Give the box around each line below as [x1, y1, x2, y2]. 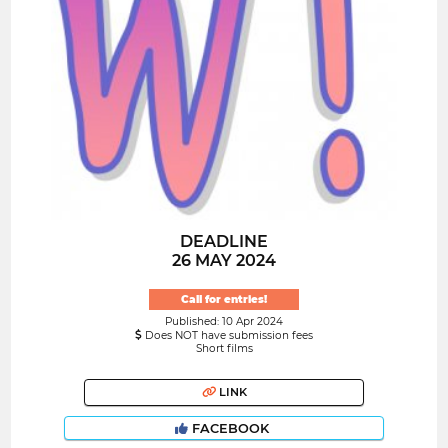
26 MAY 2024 [172, 251, 276, 271]
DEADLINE [180, 232, 268, 252]
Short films [195, 341, 253, 355]
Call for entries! [181, 292, 267, 306]
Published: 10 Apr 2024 [165, 314, 283, 328]
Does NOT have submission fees [142, 328, 313, 342]
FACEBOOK [188, 420, 273, 436]
